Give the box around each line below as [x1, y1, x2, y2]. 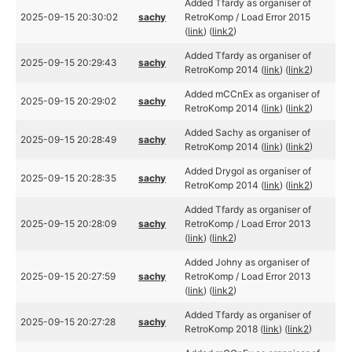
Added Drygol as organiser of [185, 165, 312, 177]
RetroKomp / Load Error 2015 [185, 11, 311, 23]
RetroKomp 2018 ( [185, 323, 264, 335]
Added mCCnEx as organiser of [185, 88, 321, 100]
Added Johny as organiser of [185, 256, 310, 268]
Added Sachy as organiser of [185, 126, 311, 138]
